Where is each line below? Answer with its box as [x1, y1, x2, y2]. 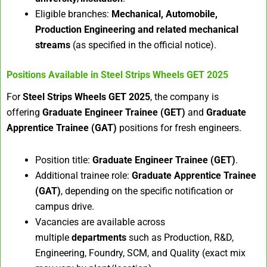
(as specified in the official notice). [70, 39, 216, 51]
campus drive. [35, 200, 94, 212]
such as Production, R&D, [126, 231, 234, 243]
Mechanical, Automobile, [111, 8, 218, 20]
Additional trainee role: [35, 169, 132, 181]
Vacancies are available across [35, 216, 165, 228]
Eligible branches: [35, 8, 111, 20]
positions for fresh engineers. [117, 122, 241, 133]
